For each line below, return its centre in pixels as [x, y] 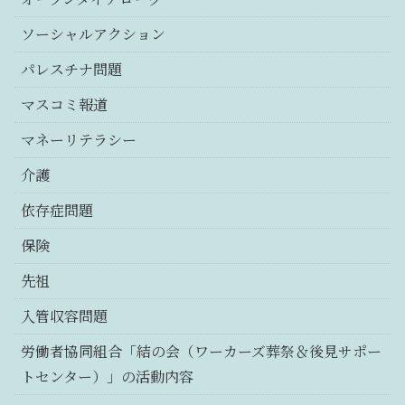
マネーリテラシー [79, 140]
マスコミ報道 [64, 105]
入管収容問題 [64, 316]
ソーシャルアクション [93, 34]
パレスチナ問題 [71, 70]
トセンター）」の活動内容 [107, 377]
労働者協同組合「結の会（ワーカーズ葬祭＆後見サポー [201, 352]
